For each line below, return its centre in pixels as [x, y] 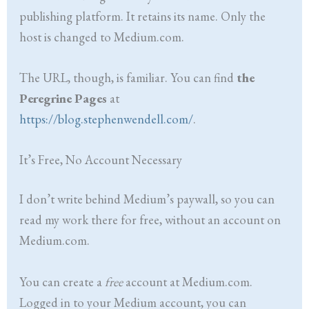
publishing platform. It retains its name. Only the [143, 16]
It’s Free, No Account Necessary [101, 160]
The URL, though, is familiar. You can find [128, 77]
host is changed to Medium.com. [102, 37]
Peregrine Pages [63, 98]
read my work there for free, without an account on [150, 220]
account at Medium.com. [188, 281]
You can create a [62, 281]
